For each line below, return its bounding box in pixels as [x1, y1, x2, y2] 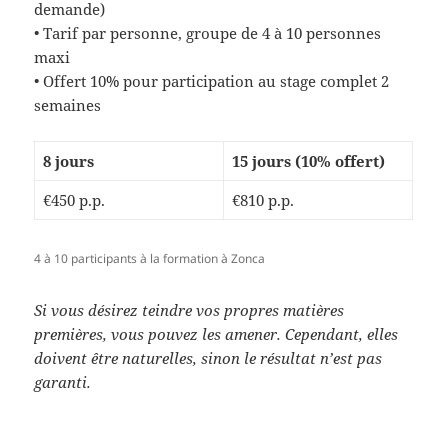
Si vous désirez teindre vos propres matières [34, 300, 345, 321]
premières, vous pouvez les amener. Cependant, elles [34, 324, 399, 345]
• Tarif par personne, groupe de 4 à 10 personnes [34, 23, 382, 44]
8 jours [42, 151, 94, 172]
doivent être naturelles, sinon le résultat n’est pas [34, 348, 383, 369]
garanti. [34, 372, 92, 393]
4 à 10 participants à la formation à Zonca [34, 250, 266, 268]
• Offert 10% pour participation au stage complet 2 [34, 71, 390, 92]
